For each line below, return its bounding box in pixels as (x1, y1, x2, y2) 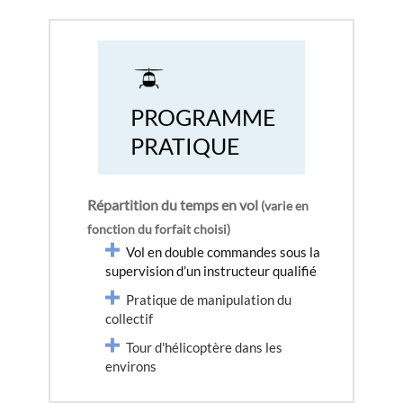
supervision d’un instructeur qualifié (105, 263, 317, 279)
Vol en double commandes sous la (126, 244, 320, 260)
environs (105, 358, 157, 374)
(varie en (261, 198, 309, 213)
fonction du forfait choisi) (87, 221, 230, 237)
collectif (105, 310, 153, 327)
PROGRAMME (130, 103, 276, 130)
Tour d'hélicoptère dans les (126, 339, 282, 355)
